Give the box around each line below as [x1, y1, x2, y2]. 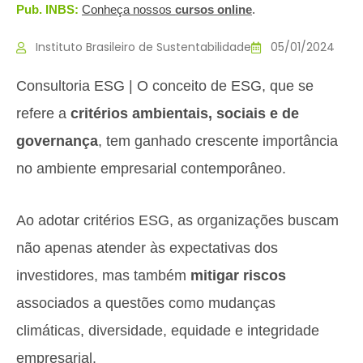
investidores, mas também [16, 267, 186, 284]
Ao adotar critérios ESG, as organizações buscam [16, 212, 339, 228]
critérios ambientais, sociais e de [70, 105, 299, 122]
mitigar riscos [186, 267, 286, 284]
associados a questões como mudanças [16, 295, 275, 311]
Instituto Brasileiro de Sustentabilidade [36, 39, 251, 55]
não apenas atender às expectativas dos [16, 240, 278, 256]
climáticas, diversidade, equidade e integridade [16, 322, 319, 339]
